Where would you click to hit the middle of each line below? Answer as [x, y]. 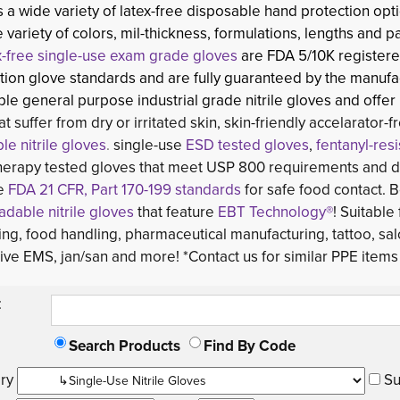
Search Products [125, 346]
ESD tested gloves [247, 145]
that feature [176, 212]
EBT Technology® [275, 212]
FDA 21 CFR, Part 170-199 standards [126, 190]
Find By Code [250, 346]
